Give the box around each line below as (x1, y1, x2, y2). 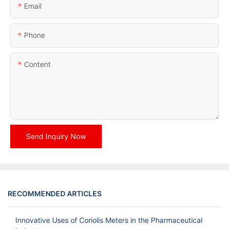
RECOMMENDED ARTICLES (8, 189, 102, 198)
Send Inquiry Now (26, 131, 86, 141)
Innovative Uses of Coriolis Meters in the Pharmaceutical (15, 216, 202, 225)
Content (24, 59, 51, 68)
